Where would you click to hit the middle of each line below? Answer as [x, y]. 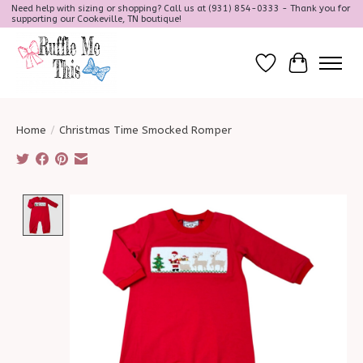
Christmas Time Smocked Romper [145, 130]
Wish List [292, 70]
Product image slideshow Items [167, 203]
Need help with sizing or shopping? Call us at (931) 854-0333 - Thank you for [180, 9]
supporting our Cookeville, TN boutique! [96, 19]
